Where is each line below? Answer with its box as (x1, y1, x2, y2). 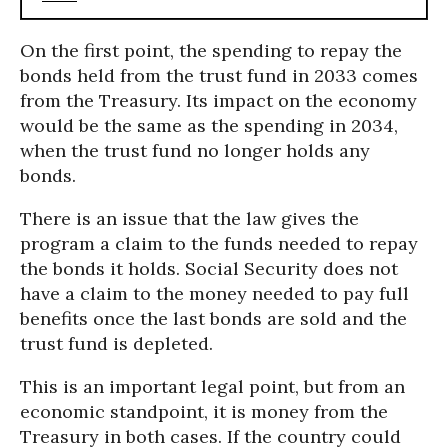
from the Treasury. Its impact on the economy (20, 88, 417, 112)
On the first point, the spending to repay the (20, 38, 402, 62)
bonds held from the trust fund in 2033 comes (20, 63, 418, 87)
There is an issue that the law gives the (20, 206, 359, 230)
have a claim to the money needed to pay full (20, 281, 409, 305)
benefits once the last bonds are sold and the (20, 306, 407, 330)
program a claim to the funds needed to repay (20, 231, 418, 255)
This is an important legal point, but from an (20, 374, 405, 398)
